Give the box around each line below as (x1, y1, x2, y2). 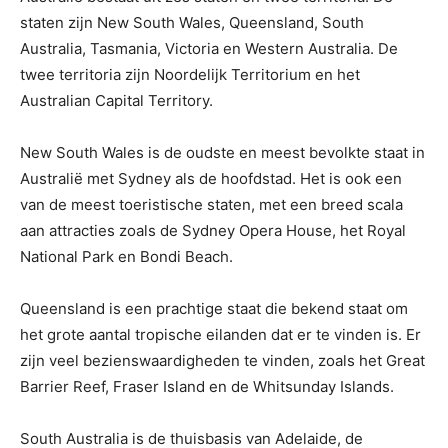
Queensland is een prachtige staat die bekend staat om (20, 299, 408, 319)
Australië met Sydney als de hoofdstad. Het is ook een (20, 169, 402, 189)
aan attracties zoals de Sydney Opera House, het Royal (20, 221, 406, 241)
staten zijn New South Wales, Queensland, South (20, 13, 364, 33)
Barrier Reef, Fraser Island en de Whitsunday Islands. (20, 377, 394, 397)
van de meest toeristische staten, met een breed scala (20, 195, 403, 215)
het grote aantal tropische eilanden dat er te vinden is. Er (20, 325, 421, 345)
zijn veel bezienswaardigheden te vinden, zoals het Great (20, 351, 425, 371)
